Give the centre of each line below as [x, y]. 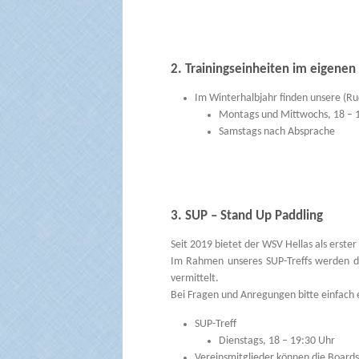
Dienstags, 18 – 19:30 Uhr [276, 341]
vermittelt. [194, 278]
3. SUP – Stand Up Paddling [246, 216]
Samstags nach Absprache [276, 132]
